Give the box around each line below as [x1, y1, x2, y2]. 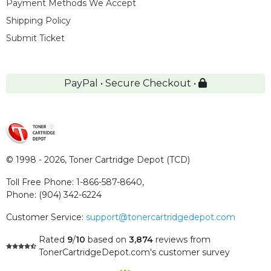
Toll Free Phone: [6, 176, 76, 188]
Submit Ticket [6, 32, 65, 44]
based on [85, 233, 129, 245]
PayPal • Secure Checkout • [64, 77, 198, 89]
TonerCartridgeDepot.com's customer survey [39, 246, 230, 258]
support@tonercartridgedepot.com [86, 211, 235, 223]
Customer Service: [6, 211, 86, 223]
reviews [153, 233, 188, 245]
